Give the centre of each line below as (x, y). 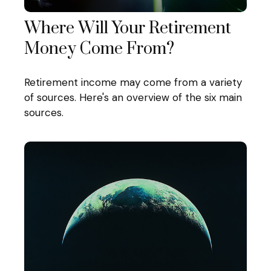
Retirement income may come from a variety (133, 82)
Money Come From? (99, 49)
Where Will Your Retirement (128, 29)
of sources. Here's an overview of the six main (133, 97)
